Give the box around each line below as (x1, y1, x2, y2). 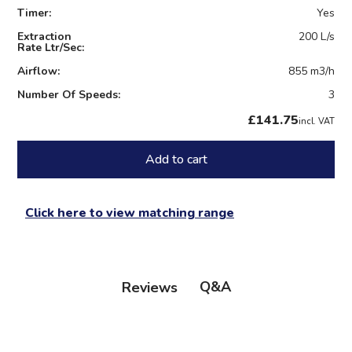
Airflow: (17, 64, 60, 79)
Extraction (17, 29, 71, 45)
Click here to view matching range (25, 204, 234, 222)
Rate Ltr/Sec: (17, 40, 84, 56)
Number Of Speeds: (17, 87, 120, 103)
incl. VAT (299, 115, 335, 128)
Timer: (17, 5, 51, 21)
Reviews (121, 277, 178, 297)
